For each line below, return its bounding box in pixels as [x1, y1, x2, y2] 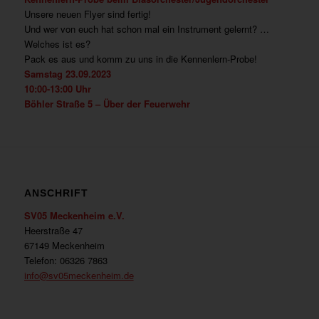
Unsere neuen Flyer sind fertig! [23, 7, 151, 21]
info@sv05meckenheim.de [23, 268, 134, 283]
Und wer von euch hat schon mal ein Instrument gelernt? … [23, 22, 269, 36]
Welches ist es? [23, 37, 90, 51]
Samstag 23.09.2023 [23, 67, 111, 80]
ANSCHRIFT [23, 187, 88, 199]
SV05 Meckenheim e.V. [23, 209, 125, 223]
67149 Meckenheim [23, 239, 105, 253]
